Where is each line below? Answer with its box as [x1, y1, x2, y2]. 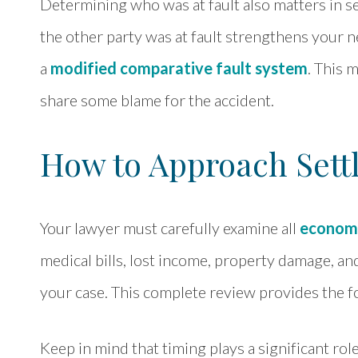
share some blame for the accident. [40, 90, 274, 109]
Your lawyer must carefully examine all [40, 218, 300, 237]
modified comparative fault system [50, 58, 308, 78]
